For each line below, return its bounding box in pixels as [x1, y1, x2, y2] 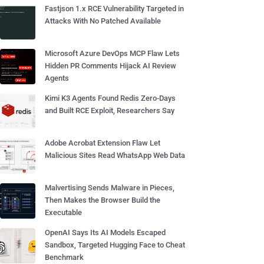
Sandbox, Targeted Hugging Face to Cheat [45, 240, 185, 249]
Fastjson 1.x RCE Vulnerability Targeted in [45, 4, 184, 13]
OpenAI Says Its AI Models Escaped [45, 228, 166, 237]
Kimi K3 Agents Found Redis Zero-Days [45, 94, 176, 103]
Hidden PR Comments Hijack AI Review [45, 61, 176, 70]
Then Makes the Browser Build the [45, 196, 160, 204]
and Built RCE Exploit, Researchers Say [45, 106, 174, 115]
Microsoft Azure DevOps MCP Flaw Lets [45, 49, 180, 58]
